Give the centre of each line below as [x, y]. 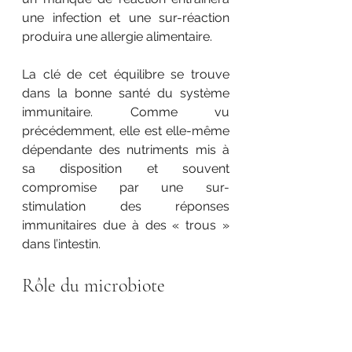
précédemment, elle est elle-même [126, 130]
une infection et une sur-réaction [126, 17]
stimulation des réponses [126, 206]
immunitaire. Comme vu [126, 112]
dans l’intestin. [63, 244]
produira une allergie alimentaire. [119, 36]
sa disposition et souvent [126, 168]
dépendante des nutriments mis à [126, 149]
